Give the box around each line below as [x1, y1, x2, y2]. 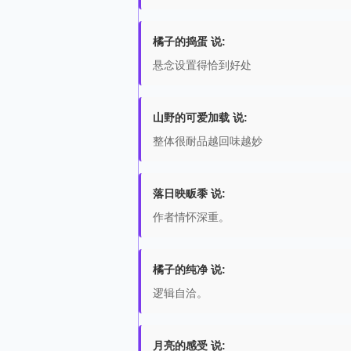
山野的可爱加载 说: [153, 111, 248, 124]
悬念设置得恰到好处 [153, 59, 251, 71]
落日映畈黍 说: [153, 187, 226, 200]
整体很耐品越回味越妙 [153, 135, 262, 147]
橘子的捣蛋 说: [153, 35, 226, 48]
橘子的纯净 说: [153, 263, 226, 276]
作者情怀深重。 [153, 211, 230, 223]
